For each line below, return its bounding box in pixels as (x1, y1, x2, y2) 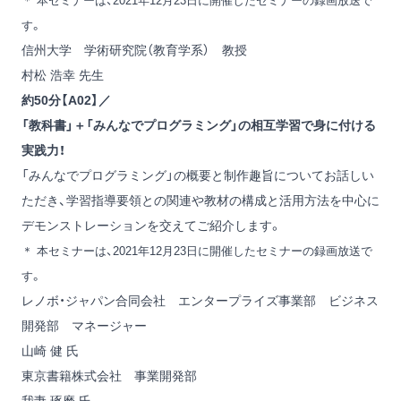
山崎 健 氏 (21, 344, 79, 359)
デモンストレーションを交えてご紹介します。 (21, 218, 282, 234)
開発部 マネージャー (21, 319, 147, 334)
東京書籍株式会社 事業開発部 (21, 369, 197, 384)
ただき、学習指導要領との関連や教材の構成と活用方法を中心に (21, 193, 380, 209)
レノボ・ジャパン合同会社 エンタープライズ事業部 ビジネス (21, 294, 379, 309)
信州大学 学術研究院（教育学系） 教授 (21, 43, 247, 58)
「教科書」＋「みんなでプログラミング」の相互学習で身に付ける (21, 118, 376, 133)
